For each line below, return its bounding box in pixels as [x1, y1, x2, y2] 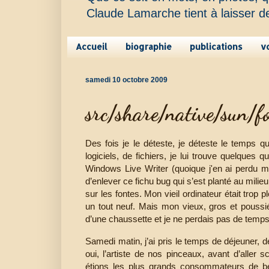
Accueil [76, 41, 107, 52]
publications [190, 41, 243, 52]
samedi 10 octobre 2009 [85, 75, 168, 84]
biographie [125, 41, 172, 52]
